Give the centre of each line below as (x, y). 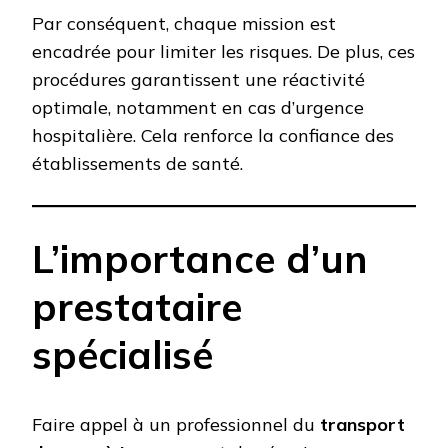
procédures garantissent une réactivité (198, 80)
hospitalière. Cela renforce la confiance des (213, 136)
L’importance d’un (200, 259)
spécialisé (122, 355)
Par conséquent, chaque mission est (184, 24)
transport (362, 425)
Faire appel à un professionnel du (176, 425)
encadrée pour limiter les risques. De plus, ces (223, 52)
